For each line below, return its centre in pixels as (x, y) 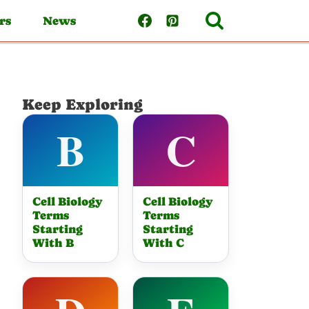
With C (164, 243)
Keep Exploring (83, 104)
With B (53, 243)
